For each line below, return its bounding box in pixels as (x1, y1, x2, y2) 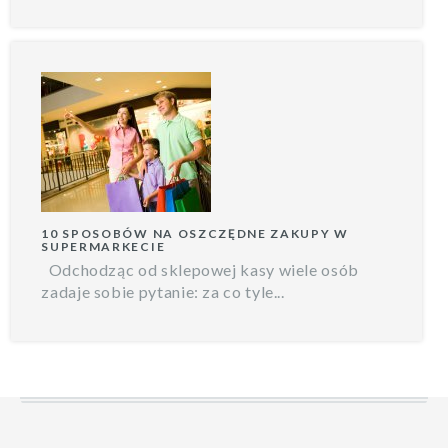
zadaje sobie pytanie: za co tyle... (41, 281, 285, 301)
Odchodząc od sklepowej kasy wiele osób (41, 259, 359, 279)
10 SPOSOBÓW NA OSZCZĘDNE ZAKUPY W (41, 225, 349, 241)
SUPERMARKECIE (41, 238, 166, 254)
